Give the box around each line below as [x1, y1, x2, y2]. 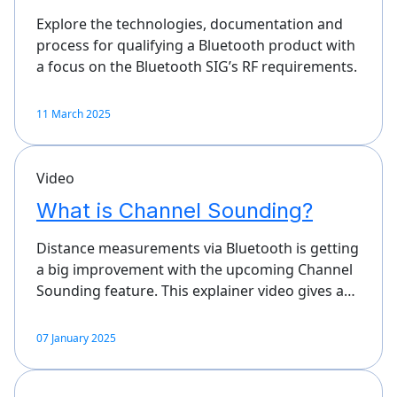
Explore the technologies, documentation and [36, 13, 343, 34]
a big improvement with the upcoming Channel [36, 259, 353, 279]
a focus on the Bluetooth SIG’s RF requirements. [36, 56, 357, 76]
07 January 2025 [36, 330, 116, 346]
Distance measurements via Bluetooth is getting [36, 237, 359, 258]
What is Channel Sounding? [36, 197, 313, 223]
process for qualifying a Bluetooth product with [36, 35, 355, 55]
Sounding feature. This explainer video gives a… [36, 280, 355, 300]
